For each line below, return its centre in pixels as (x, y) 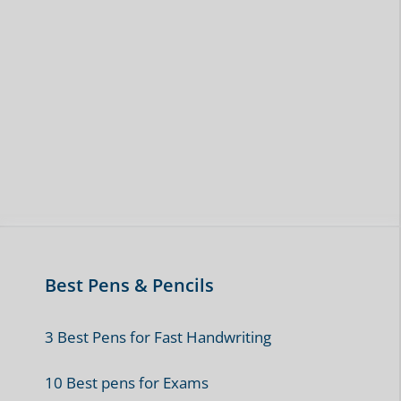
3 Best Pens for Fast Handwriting (158, 337)
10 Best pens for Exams (127, 382)
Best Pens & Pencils (129, 286)
